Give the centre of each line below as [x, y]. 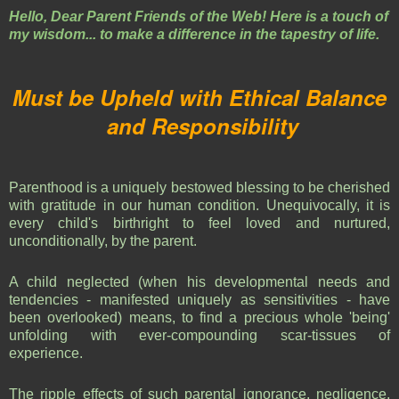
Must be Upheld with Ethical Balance [199, 97]
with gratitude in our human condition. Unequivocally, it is [199, 205]
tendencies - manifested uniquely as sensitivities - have [199, 299]
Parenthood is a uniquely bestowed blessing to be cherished [199, 187]
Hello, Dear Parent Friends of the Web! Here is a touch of [199, 16]
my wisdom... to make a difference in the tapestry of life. [196, 34]
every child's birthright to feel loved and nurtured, [199, 223]
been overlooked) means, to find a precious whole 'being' [199, 317]
